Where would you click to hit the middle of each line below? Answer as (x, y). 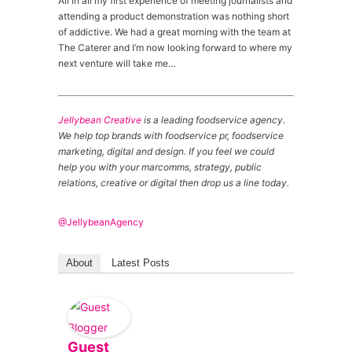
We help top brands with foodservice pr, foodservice (171, 136)
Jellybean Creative (100, 120)
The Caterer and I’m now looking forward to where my (175, 48)
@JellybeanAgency (101, 222)
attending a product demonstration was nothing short (174, 16)
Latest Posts (141, 263)
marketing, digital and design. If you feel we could (166, 151)
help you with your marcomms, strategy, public (160, 167)
